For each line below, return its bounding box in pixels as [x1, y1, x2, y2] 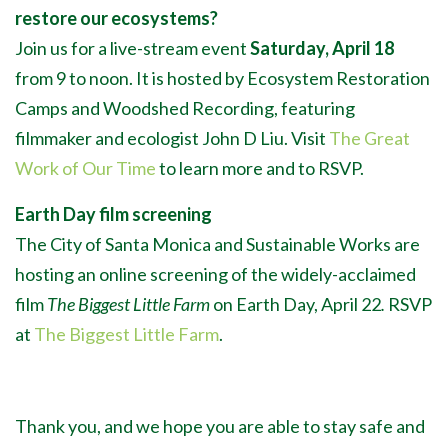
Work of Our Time [15, 157, 156, 179]
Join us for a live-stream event [15, 37, 250, 59]
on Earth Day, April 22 [213, 293, 381, 315]
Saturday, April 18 [250, 37, 394, 59]
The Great [329, 127, 410, 149]
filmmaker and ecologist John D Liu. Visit [15, 127, 329, 149]
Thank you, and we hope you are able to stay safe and [15, 415, 425, 437]
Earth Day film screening [15, 203, 212, 225]
